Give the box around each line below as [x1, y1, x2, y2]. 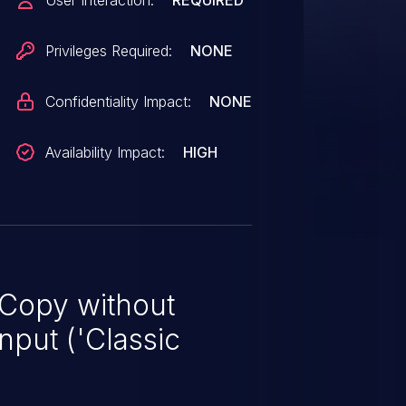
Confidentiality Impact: [45, 92, 192, 111]
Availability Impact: [45, 143, 166, 161]
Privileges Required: [45, 42, 173, 60]
